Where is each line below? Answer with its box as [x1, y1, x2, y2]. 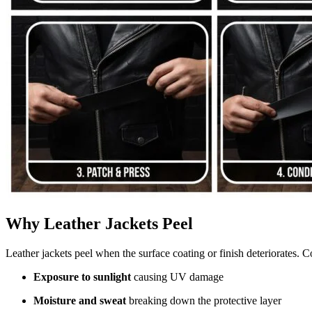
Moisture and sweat [33, 294, 126, 306]
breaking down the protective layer [126, 294, 281, 306]
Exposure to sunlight [33, 270, 131, 283]
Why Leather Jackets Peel [6, 214, 193, 233]
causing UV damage [131, 270, 224, 283]
